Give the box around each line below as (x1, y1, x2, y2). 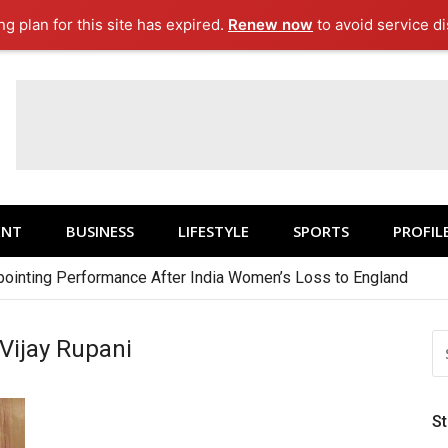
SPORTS (293, 221, 349, 241)
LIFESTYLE (178, 221, 249, 241)
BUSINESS (66, 221, 134, 241)
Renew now (228, 15, 314, 34)
